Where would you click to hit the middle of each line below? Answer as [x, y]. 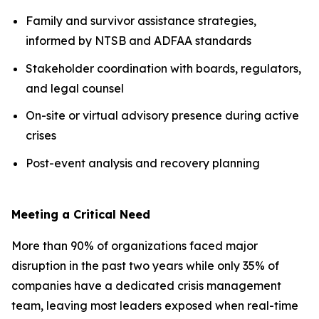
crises [41, 136]
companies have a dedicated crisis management [146, 285]
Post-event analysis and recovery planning [143, 163]
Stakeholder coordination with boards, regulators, [163, 68]
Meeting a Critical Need [81, 214]
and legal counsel [75, 88]
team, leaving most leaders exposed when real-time [155, 305]
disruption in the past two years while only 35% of [145, 265]
